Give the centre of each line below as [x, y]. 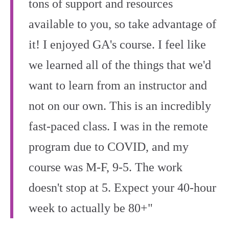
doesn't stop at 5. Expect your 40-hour [122, 188]
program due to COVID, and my [109, 147]
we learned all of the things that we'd [120, 65]
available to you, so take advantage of [122, 24]
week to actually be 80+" [91, 208]
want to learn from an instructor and [118, 85]
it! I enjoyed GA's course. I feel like [117, 44]
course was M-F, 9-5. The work [106, 167]
